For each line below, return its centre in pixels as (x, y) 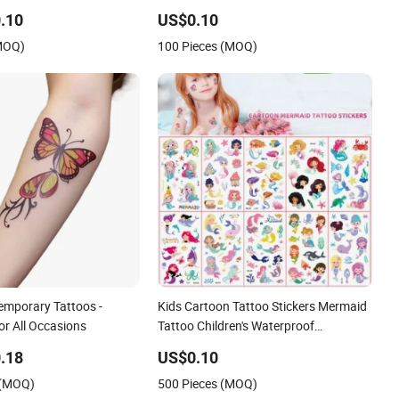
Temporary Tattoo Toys (222, 345)
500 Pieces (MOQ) (208, 383)
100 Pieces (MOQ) (208, 45)
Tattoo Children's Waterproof (236, 325)
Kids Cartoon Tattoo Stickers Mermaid (263, 305)
